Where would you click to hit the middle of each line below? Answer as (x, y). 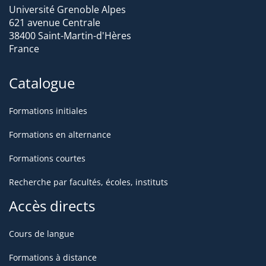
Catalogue (42, 83)
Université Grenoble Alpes (67, 9)
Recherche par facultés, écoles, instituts (88, 182)
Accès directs (52, 205)
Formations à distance (53, 257)
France (24, 48)
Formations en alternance (60, 134)
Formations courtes (47, 158)
